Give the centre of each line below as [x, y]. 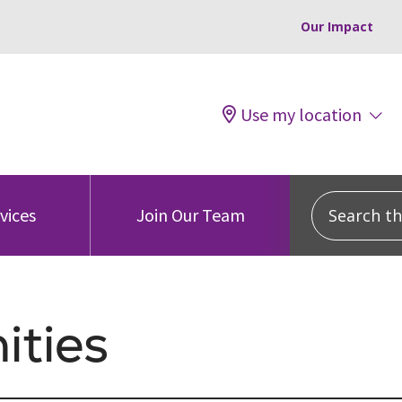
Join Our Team [190, 215]
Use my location [301, 114]
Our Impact [337, 26]
